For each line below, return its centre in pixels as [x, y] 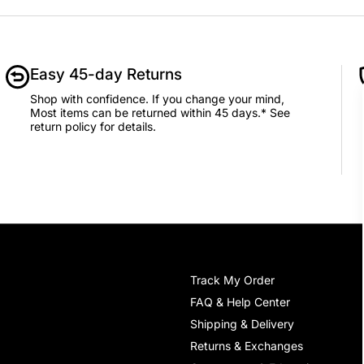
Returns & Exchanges [247, 346]
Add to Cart [125, 19]
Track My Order [232, 280]
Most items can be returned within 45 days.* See [160, 113]
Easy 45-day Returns [106, 74]
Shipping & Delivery [242, 324]
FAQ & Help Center [240, 302]
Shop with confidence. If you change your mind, [157, 99]
